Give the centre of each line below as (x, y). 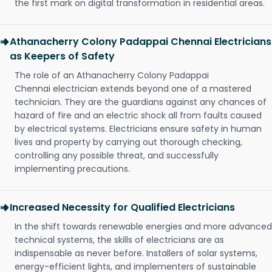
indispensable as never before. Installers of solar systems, (136, 253)
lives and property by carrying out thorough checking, (128, 142)
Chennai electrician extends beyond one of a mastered (133, 89)
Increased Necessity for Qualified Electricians (122, 208)
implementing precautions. (72, 169)
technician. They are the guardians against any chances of (141, 102)
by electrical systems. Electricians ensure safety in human (138, 129)
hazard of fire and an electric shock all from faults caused (138, 116)
